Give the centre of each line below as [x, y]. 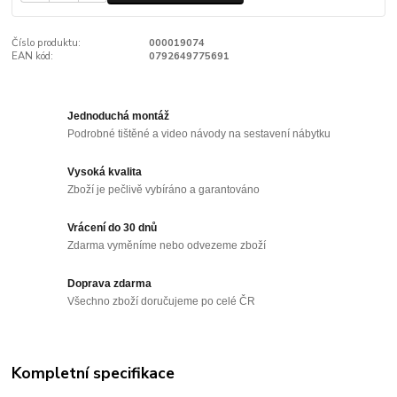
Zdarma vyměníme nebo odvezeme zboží [167, 245]
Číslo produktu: [47, 43]
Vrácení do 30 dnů [113, 228]
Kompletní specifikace [93, 373]
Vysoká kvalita [105, 172]
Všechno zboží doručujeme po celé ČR [162, 301]
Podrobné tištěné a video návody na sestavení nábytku [199, 134]
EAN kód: [33, 56]
